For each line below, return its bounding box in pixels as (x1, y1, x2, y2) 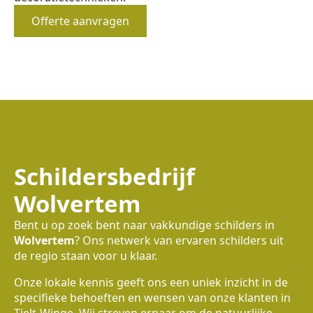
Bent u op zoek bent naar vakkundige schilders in (14, 217, 275, 233)
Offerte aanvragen (31, 13, 129, 29)
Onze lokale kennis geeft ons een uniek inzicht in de (14, 275, 288, 291)
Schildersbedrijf (14, 161, 195, 193)
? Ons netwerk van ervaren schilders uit (75, 233, 284, 249)
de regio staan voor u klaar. (14, 248, 157, 264)
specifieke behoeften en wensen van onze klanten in (14, 290, 291, 306)
